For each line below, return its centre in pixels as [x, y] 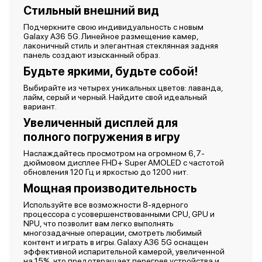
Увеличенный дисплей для [101, 123]
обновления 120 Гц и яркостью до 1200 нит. [108, 172]
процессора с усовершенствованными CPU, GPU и [119, 214]
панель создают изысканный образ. [94, 55]
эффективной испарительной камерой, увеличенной [124, 251]
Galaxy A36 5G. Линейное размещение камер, [111, 36]
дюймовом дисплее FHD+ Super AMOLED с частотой [124, 163]
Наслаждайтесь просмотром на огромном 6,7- [114, 153]
